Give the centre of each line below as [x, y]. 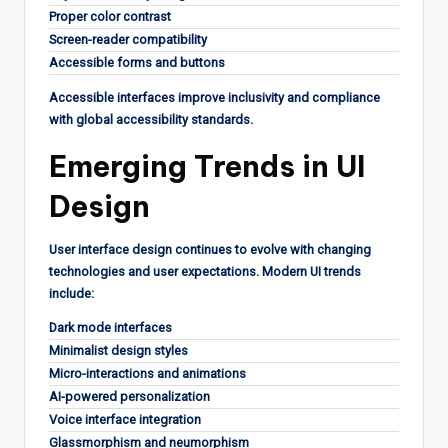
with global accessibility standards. [151, 119]
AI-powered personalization [129, 396]
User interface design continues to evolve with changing [210, 249]
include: [71, 293]
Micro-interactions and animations [147, 373]
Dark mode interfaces [110, 327]
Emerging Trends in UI [207, 166]
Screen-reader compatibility [128, 39]
